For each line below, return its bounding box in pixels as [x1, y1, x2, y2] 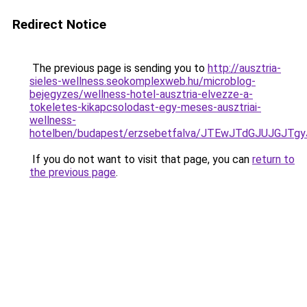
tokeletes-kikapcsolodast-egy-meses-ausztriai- [29, 101, 261, 114]
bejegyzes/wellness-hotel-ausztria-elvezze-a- [29, 88, 253, 101]
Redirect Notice [12, 16, 106, 32]
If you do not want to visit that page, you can [29, 153, 252, 166]
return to [252, 153, 295, 166]
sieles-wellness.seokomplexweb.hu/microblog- [29, 75, 256, 88]
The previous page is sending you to [29, 62, 208, 75]
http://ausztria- [208, 62, 281, 75]
